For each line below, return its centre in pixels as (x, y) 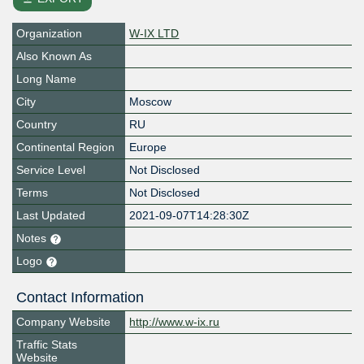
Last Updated (51, 216)
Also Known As (54, 56)
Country (37, 125)
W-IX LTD (154, 34)
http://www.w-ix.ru (175, 322)
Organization (49, 34)
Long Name (46, 79)
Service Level (51, 170)
